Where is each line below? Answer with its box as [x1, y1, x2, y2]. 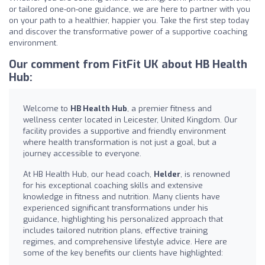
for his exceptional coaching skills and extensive [23, 180, 203, 190]
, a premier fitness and [127, 103, 212, 114]
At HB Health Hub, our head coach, [23, 169, 154, 179]
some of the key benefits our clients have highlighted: [23, 247, 223, 258]
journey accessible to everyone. [23, 148, 141, 159]
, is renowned [180, 169, 230, 179]
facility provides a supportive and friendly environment [23, 125, 226, 136]
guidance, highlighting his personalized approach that [23, 214, 223, 224]
